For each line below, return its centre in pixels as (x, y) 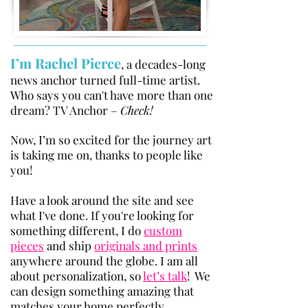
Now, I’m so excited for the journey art (111, 140)
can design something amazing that (102, 291)
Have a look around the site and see (102, 200)
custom (163, 230)
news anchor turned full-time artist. (105, 80)
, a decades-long (163, 64)
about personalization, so (77, 276)
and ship (69, 245)
